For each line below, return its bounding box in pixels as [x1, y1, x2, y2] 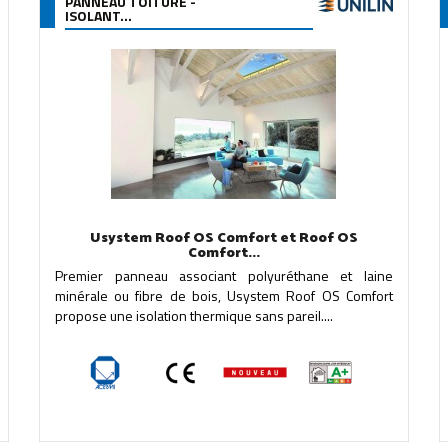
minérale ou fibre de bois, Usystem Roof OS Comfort [54, 285, 393, 306]
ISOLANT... [64, 5, 132, 26]
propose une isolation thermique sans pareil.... [54, 305, 333, 326]
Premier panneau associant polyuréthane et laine [54, 265, 393, 286]
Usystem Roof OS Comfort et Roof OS [89, 227, 358, 250]
